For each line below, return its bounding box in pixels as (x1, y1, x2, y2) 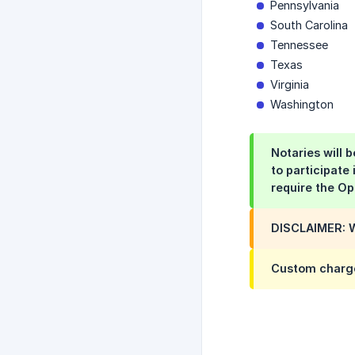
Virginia (270, 78, 309, 92)
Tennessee (270, 38, 328, 52)
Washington (270, 97, 334, 112)
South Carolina (270, 18, 348, 32)
